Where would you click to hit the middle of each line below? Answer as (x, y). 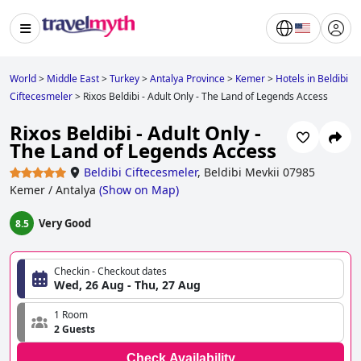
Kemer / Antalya (53, 190)
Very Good (65, 224)
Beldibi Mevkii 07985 (259, 172)
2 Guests (75, 330)
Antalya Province (187, 79)
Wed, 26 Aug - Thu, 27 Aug (127, 285)
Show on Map (139, 190)
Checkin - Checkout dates (110, 272)
